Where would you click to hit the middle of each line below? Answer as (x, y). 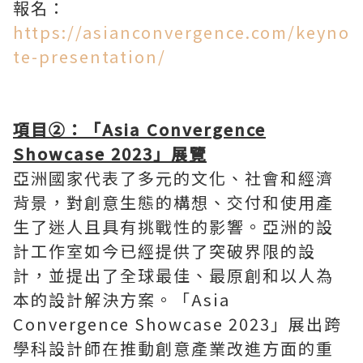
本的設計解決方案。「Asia (122, 299)
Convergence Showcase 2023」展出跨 (177, 323)
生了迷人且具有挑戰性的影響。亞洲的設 (173, 226)
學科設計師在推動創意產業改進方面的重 (173, 348)
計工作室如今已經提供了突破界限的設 (164, 250)
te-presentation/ (90, 56)
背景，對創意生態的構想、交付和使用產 (173, 202)
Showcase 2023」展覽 (110, 153)
